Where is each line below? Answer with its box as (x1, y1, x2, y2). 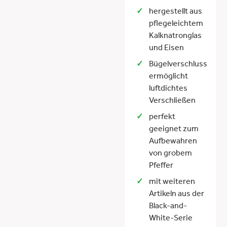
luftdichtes (148, 85, 187, 94)
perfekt (148, 113, 175, 122)
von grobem (148, 150, 192, 159)
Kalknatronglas (148, 32, 202, 41)
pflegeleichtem (148, 20, 203, 29)
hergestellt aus (148, 8, 202, 17)
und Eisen (148, 45, 184, 53)
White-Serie (148, 215, 193, 223)
